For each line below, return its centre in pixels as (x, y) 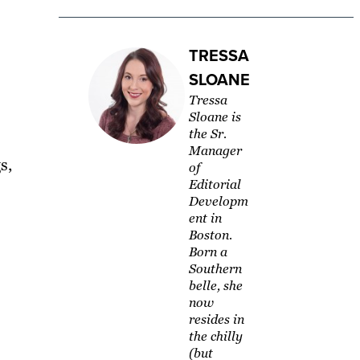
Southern (215, 269)
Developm (218, 202)
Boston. (210, 235)
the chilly (215, 337)
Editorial (215, 185)
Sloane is (215, 117)
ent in (205, 219)
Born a (208, 252)
